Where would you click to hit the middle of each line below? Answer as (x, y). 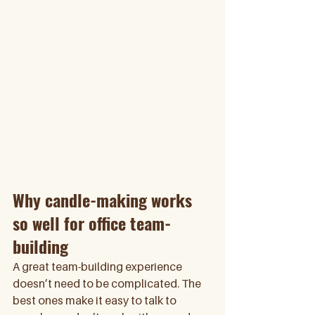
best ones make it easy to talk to (96, 300)
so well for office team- (92, 223)
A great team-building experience (98, 266)
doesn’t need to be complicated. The (108, 283)
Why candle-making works (104, 200)
